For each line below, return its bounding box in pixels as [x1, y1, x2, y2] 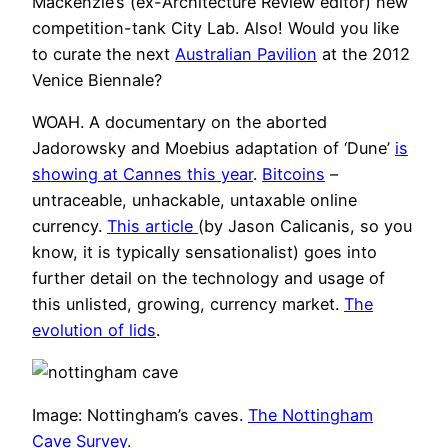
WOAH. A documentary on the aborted [32, 112, 327, 133]
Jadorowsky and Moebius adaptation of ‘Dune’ [32, 138, 395, 159]
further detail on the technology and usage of [32, 268, 385, 289]
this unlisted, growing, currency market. [32, 294, 344, 315]
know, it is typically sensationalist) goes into [32, 242, 377, 263]
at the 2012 [317, 43, 410, 64]
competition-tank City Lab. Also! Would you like [32, 17, 399, 38]
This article [107, 216, 198, 237]
